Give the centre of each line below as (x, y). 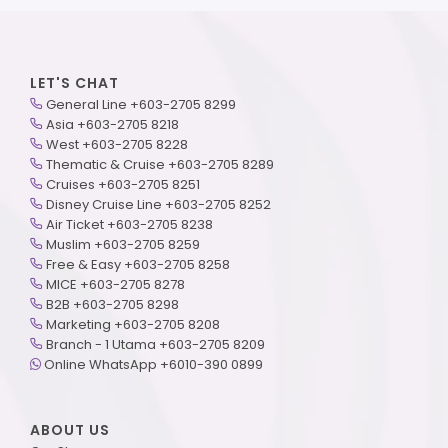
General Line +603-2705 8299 (141, 104)
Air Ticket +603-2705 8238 (129, 224)
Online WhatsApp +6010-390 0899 (153, 364)
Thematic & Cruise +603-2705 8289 (160, 164)
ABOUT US (70, 429)
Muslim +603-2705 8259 (123, 244)
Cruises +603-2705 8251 (123, 184)
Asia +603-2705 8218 (112, 124)
